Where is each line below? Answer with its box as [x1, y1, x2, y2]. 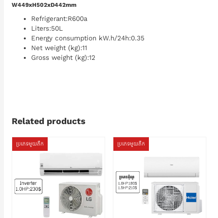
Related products [12, 116, 86, 127]
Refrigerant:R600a [31, 15, 87, 23]
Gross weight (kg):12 [31, 54, 95, 62]
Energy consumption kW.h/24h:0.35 [31, 34, 145, 42]
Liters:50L [31, 24, 63, 33]
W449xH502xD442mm [12, 1, 76, 8]
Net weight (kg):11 [31, 44, 87, 52]
